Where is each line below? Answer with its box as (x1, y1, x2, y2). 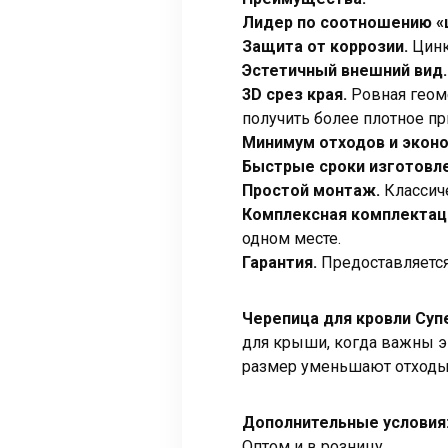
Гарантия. (242, 252, 317, 272)
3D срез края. (242, 84, 347, 104)
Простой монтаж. (242, 180, 380, 200)
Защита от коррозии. (242, 36, 408, 56)
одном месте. (242, 228, 341, 248)
